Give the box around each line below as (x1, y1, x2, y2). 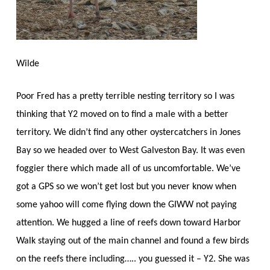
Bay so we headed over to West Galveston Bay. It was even (16, 145, 245, 155)
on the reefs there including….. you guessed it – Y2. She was (16, 254, 250, 264)
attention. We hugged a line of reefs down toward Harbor (16, 218, 241, 228)
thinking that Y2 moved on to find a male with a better (16, 109, 228, 119)
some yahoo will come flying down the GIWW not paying (16, 199, 237, 210)
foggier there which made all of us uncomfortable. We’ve (16, 163, 240, 174)
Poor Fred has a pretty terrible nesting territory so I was (16, 91, 234, 101)
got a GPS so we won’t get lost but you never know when (16, 181, 236, 192)
